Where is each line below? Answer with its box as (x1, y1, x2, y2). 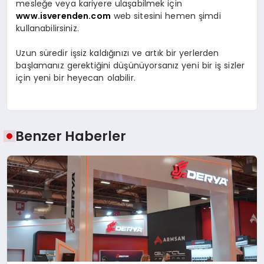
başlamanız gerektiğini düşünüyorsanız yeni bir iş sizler (16, 60, 245, 72)
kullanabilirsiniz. (16, 22, 79, 35)
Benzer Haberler (15, 126, 127, 146)
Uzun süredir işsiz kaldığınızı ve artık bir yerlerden (16, 47, 219, 60)
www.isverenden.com (16, 10, 111, 22)
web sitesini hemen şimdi (110, 10, 221, 22)
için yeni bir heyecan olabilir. (16, 72, 136, 84)
